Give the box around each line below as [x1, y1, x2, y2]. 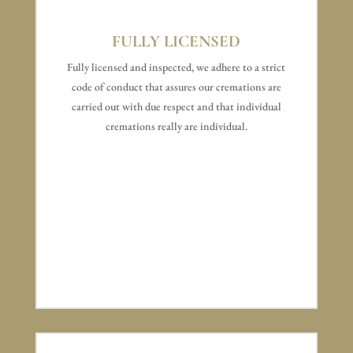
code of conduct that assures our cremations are [71, 80, 281, 95]
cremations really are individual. [105, 119, 247, 134]
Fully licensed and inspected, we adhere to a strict [67, 60, 286, 75]
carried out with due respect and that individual [71, 99, 281, 114]
